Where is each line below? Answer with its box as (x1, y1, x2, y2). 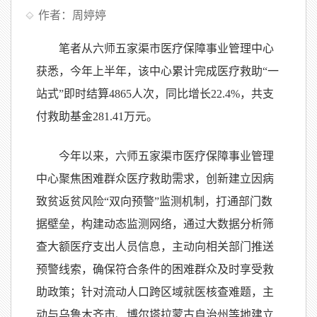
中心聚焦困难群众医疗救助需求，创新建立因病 (36, 172, 274, 185)
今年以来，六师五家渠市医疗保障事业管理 (59, 149, 274, 162)
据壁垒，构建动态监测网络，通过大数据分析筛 (36, 217, 274, 230)
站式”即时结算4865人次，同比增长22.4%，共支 (36, 87, 274, 100)
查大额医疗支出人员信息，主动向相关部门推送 (36, 240, 274, 253)
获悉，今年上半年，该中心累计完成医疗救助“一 (36, 64, 279, 77)
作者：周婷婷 (38, 8, 106, 21)
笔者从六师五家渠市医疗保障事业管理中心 (59, 42, 274, 54)
